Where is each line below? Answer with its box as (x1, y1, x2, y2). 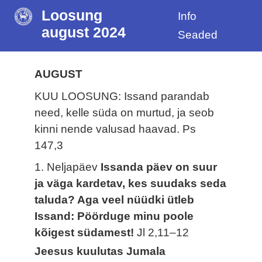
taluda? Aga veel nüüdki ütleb (35, 194, 195, 206)
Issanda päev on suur (101, 161, 218, 174)
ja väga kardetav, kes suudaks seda (35, 177, 227, 190)
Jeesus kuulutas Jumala (35, 245, 166, 258)
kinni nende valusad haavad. (35, 122, 183, 135)
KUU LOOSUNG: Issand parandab (35, 89, 210, 102)
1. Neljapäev (35, 161, 101, 174)
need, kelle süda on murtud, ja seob (35, 106, 215, 119)
